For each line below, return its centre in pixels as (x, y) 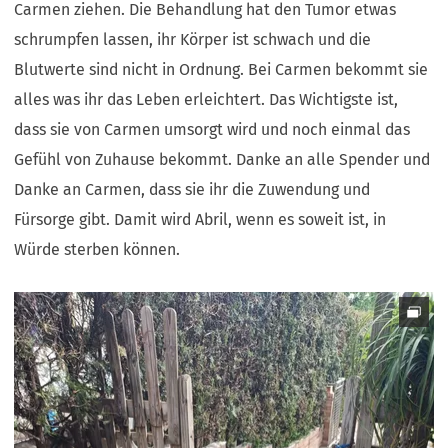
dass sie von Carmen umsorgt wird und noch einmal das (212, 129)
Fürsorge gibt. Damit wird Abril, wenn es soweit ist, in (200, 219)
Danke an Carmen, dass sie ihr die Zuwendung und (192, 189)
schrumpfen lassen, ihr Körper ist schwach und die (193, 39)
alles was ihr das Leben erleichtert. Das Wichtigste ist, (206, 99)
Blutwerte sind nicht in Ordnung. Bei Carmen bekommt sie (221, 69)
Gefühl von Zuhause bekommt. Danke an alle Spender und (222, 159)
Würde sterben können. (99, 249)
